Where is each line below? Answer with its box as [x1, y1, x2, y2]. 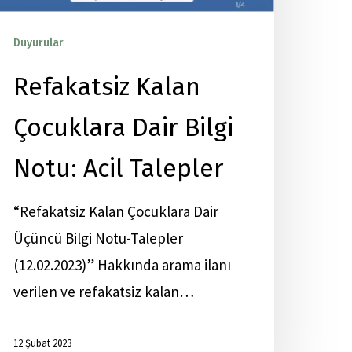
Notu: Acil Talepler [13, 153, 224, 183]
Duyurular [13, 36, 64, 49]
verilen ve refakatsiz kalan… [13, 282, 194, 301]
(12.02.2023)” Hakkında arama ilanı [13, 255, 231, 274]
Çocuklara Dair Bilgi [13, 112, 233, 142]
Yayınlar [71, 36, 112, 49]
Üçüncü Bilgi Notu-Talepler [13, 229, 183, 247]
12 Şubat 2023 [13, 336, 71, 350]
